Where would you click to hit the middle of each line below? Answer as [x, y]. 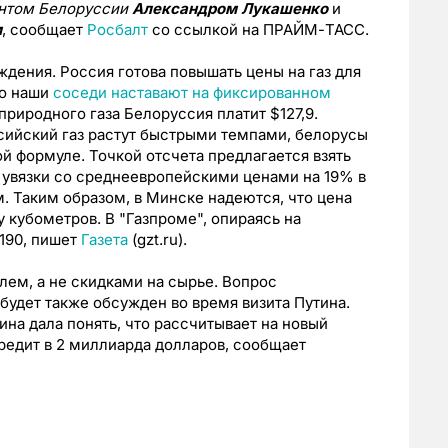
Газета [104, 240]
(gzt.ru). [157, 240]
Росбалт [117, 30]
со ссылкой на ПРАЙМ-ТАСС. [258, 30]
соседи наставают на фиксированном [192, 93]
